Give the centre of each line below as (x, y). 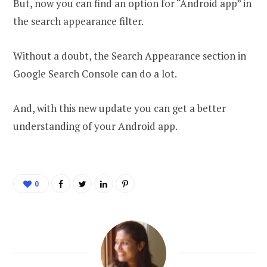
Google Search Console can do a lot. (95, 74)
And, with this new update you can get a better (119, 108)
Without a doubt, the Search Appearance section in (130, 56)
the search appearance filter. (78, 21)
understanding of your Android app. (95, 126)
